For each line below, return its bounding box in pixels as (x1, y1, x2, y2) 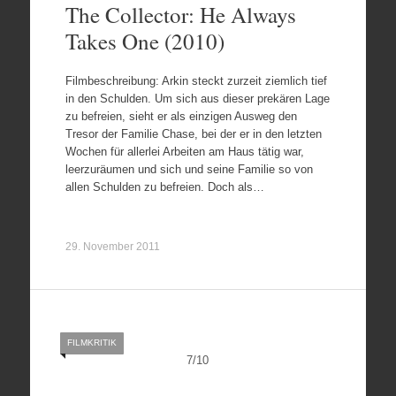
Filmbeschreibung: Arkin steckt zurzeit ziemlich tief (65, 73, 327, 88)
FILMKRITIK (66, 337, 117, 347)
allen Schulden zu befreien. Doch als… (65, 179, 264, 194)
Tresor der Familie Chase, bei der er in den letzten (65, 126, 322, 141)
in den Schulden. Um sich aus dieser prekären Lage (65, 91, 330, 105)
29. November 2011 (65, 240, 160, 253)
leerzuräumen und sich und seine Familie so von (65, 162, 313, 176)
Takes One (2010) (65, 27, 225, 56)
